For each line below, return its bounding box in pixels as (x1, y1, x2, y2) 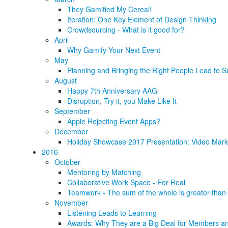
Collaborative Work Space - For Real (67, 177, 185, 187)
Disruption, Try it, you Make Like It (67, 96, 177, 106)
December (54, 126, 88, 136)
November (54, 197, 88, 208)
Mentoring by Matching (67, 167, 141, 177)
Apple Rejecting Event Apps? (67, 116, 160, 126)
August (54, 75, 77, 85)
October (54, 157, 80, 167)
